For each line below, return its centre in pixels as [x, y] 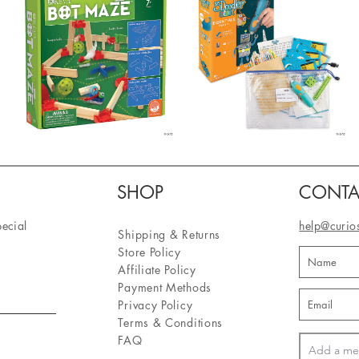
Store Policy [149, 252]
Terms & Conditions [171, 323]
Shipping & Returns [171, 234]
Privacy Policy [155, 305]
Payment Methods [167, 287]
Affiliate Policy [159, 270]
